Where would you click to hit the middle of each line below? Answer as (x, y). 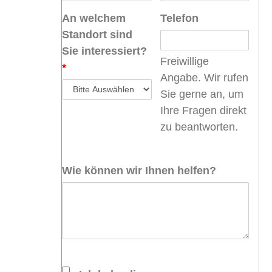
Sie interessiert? (104, 51)
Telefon (179, 18)
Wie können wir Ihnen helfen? (139, 170)
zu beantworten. (199, 127)
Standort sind (97, 34)
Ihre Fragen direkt (203, 110)
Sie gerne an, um (202, 94)
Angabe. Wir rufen (204, 77)
